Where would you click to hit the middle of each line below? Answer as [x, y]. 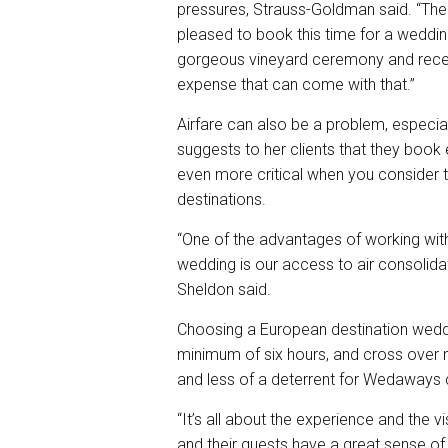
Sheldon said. [224, 289]
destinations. [221, 199]
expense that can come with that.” [296, 84]
